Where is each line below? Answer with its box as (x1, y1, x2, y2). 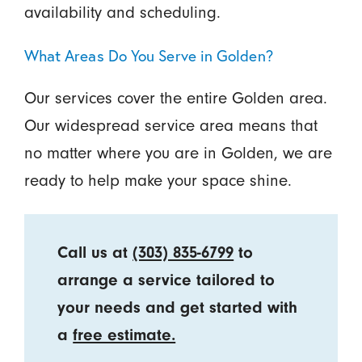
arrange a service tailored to (57, 271, 276, 290)
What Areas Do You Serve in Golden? (23, 44, 273, 65)
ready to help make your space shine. (23, 170, 292, 191)
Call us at (57, 243, 133, 263)
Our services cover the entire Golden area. (23, 88, 327, 108)
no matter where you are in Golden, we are (23, 143, 332, 163)
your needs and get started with (57, 298, 298, 318)
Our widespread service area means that (23, 116, 318, 136)
